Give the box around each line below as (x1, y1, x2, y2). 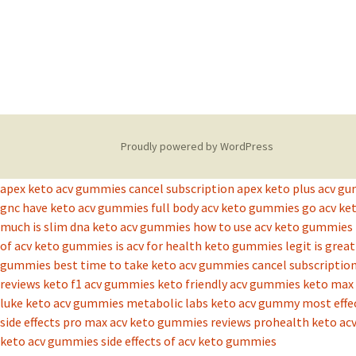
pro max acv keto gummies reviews (63, 314, 251, 331)
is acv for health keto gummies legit (115, 238, 311, 254)
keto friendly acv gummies (157, 276, 300, 292)
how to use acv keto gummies (193, 219, 353, 235)
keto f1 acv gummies (43, 276, 155, 292)
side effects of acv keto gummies (101, 333, 277, 350)
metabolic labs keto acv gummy (126, 295, 300, 311)
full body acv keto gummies (151, 199, 300, 216)
